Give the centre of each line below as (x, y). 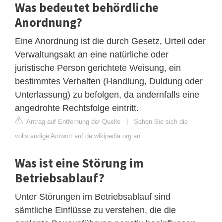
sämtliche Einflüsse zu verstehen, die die (95, 210)
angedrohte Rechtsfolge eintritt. (77, 108)
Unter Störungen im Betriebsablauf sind (93, 196)
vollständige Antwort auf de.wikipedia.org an (78, 136)
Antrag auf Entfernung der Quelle (73, 121)
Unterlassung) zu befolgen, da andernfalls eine (107, 94)
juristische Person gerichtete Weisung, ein (98, 68)
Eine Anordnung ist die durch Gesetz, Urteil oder (110, 41)
